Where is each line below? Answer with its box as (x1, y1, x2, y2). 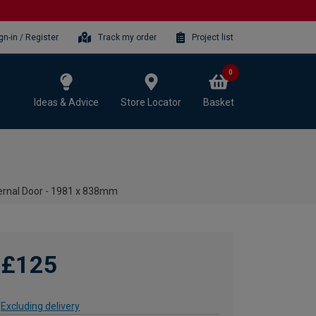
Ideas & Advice (34, 96, 99, 108)
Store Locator (121, 96, 181, 108)
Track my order (98, 32, 157, 42)
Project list (192, 32, 233, 42)
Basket (203, 96, 234, 108)
